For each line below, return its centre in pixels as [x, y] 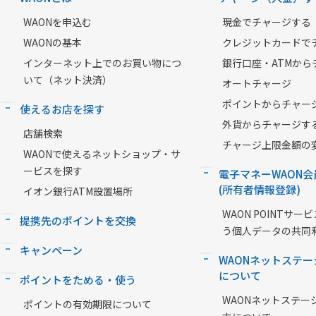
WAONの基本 [53, 43]
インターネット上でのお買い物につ [102, 63]
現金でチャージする [266, 22]
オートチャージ [256, 84]
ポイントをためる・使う [78, 280]
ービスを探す [53, 171]
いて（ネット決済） [68, 80]
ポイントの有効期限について [87, 304]
